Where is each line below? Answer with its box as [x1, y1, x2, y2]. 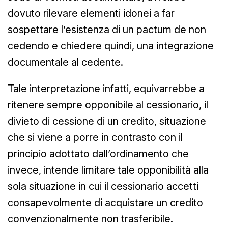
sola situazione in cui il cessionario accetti [8, 180, 198, 192]
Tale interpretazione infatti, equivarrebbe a [8, 82, 205, 95]
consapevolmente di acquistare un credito [8, 196, 203, 209]
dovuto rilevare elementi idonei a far [8, 7, 175, 19]
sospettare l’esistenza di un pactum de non [8, 23, 206, 36]
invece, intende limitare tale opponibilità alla [8, 163, 209, 176]
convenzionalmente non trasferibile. [8, 212, 173, 225]
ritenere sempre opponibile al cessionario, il [8, 98, 208, 111]
